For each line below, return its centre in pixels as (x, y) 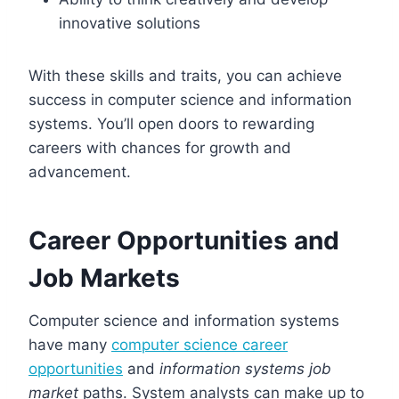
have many (70, 344)
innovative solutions (130, 23)
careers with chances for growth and (160, 147)
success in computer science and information (190, 99)
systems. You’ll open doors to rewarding (171, 123)
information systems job (245, 368)
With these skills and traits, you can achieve (185, 75)
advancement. (80, 171)
